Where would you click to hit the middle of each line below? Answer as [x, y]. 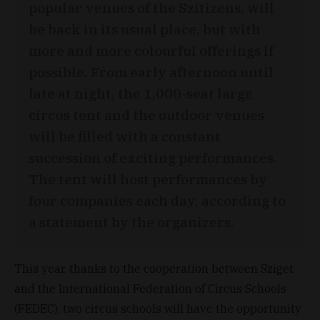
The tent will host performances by [148, 179]
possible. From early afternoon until [151, 71]
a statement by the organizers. [131, 221]
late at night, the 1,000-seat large [141, 93]
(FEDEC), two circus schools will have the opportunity [158, 308]
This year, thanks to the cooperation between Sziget [154, 268]
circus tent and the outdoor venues [146, 114]
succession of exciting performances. [153, 157]
